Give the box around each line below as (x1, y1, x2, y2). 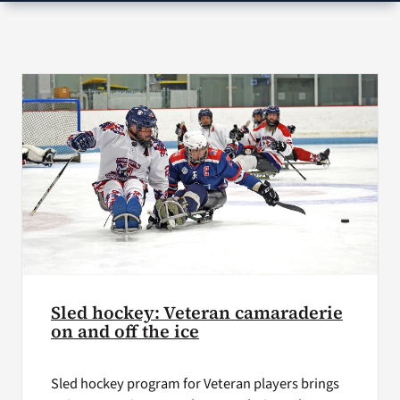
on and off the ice (50, 319, 199, 344)
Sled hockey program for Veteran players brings (50, 372, 339, 395)
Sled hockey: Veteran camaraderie (50, 300, 343, 325)
